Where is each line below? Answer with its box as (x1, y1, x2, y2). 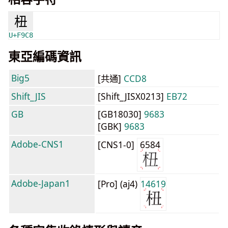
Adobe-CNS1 (11, 138, 64, 150)
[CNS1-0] (98, 138, 137, 151)
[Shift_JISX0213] (98, 90, 166, 102)
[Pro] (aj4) (98, 178, 140, 190)
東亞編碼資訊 (8, 48, 81, 65)
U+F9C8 (9, 31, 33, 39)
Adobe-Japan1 (11, 177, 70, 189)
